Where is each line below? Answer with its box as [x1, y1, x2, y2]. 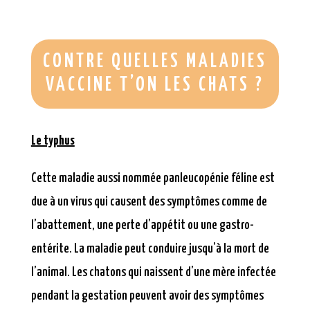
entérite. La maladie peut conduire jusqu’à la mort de [30, 242, 269, 256]
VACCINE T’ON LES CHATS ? [45, 76, 264, 95]
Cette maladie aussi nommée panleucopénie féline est [30, 172, 275, 185]
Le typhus [30, 134, 75, 148]
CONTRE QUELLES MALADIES [42, 53, 267, 72]
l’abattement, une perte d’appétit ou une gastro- [30, 219, 254, 232]
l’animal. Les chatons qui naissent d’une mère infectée [30, 266, 276, 280]
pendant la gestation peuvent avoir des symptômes [30, 289, 264, 303]
